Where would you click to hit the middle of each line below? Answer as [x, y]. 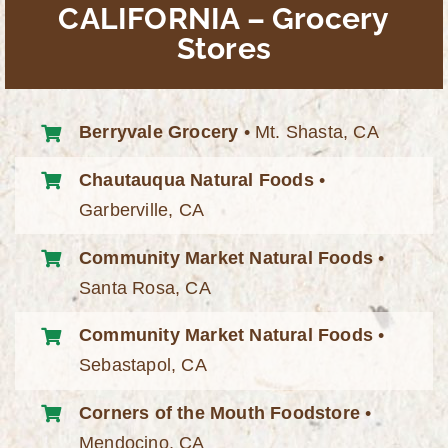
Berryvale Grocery [159, 132]
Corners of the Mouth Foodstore [220, 413]
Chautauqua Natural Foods [196, 180]
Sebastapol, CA [143, 365]
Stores [224, 48]
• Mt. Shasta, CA [308, 132]
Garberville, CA [142, 210]
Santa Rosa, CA [145, 287]
